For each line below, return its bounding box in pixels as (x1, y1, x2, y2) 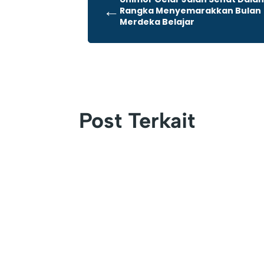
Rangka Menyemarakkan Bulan (120, 5, 262, 17)
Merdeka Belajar (120, 16, 195, 28)
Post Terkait (79, 107, 196, 133)
